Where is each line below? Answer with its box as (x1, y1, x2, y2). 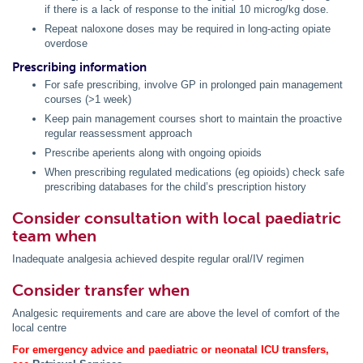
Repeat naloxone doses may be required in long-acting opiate (45, 23, 331, 36)
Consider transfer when (12, 280, 190, 301)
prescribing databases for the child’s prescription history (45, 181, 306, 194)
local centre (12, 322, 66, 335)
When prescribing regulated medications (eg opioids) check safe (45, 166, 344, 179)
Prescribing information (12, 60, 147, 75)
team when (12, 226, 96, 246)
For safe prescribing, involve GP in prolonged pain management (45, 79, 343, 92)
